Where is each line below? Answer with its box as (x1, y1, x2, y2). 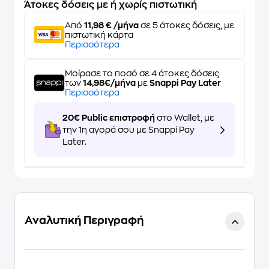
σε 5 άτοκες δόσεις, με (139, 21, 234, 29)
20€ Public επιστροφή (62, 113, 155, 122)
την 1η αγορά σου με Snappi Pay (62, 125, 195, 134)
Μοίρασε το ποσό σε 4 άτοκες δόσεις (65, 69, 219, 77)
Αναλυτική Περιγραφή (25, 215, 144, 226)
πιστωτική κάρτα (65, 31, 133, 39)
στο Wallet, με (155, 113, 214, 122)
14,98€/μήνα (83, 79, 136, 87)
